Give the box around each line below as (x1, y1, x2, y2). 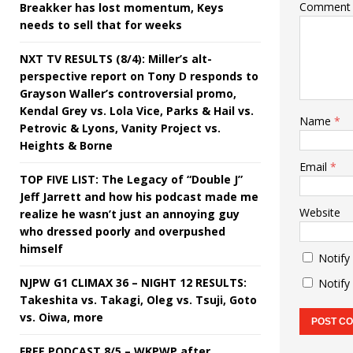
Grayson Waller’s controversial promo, (20, 85, 236, 101)
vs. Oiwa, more (20, 309, 103, 325)
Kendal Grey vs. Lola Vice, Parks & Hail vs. (20, 102, 254, 118)
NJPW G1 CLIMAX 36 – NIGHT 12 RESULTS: (20, 274, 247, 290)
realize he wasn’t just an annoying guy (20, 206, 240, 221)
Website (299, 204, 340, 220)
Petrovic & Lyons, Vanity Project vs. (20, 120, 221, 136)
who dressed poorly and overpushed (20, 223, 225, 239)
